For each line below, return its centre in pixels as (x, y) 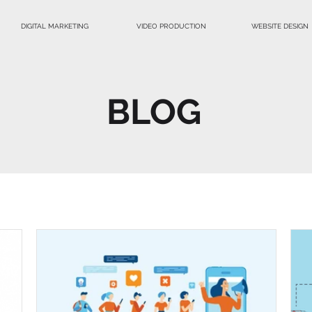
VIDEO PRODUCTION (171, 26)
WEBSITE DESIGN (280, 26)
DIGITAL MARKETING (55, 26)
